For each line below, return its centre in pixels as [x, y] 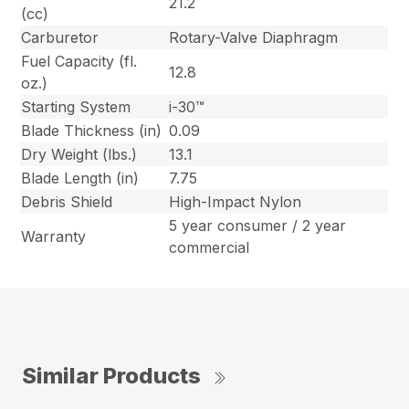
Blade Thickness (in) [92, 130]
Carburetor [60, 37]
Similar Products [111, 375]
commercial [210, 247]
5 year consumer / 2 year [258, 225]
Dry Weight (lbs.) [79, 154]
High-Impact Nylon [236, 201]
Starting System [76, 106]
